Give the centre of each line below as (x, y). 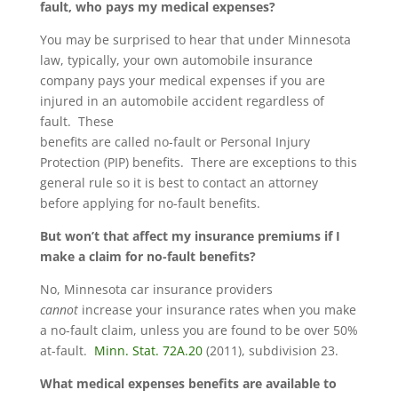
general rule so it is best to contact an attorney (179, 183)
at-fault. (67, 350)
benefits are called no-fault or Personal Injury (175, 142)
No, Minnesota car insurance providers (156, 289)
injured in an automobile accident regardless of (182, 101)
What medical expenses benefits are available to (188, 383)
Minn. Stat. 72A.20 (148, 350)
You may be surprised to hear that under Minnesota (195, 40)
